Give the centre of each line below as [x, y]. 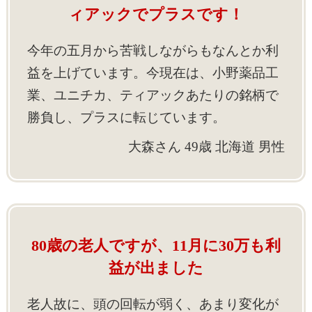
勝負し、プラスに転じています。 [126, 117]
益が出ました [156, 267]
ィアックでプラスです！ [156, 14]
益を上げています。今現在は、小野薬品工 [153, 72]
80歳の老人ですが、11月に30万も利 [156, 245]
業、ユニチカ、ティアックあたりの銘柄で [153, 95]
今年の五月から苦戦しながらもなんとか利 [153, 50]
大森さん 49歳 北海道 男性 [207, 146]
